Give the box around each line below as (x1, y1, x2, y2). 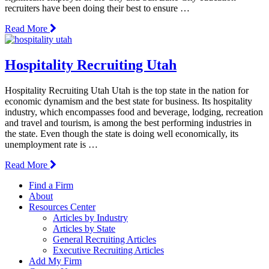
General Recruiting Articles (53, 234, 156, 244)
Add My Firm (29, 255, 82, 266)
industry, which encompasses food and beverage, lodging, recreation (5, 106, 263, 117)
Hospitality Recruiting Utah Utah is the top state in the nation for (5, 85, 249, 95)
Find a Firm (29, 180, 73, 190)
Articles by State (53, 223, 115, 234)
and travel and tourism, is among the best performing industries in (5, 117, 252, 128)
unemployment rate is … (5, 139, 98, 150)
